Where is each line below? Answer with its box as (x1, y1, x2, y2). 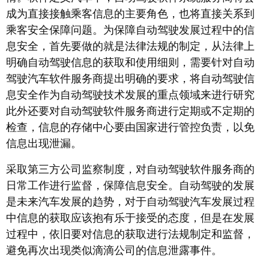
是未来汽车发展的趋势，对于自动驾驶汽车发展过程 (6, 196, 255, 208)
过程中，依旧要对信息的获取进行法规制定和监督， (6, 228, 255, 241)
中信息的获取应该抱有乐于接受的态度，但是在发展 (6, 212, 255, 225)
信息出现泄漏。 (6, 138, 82, 150)
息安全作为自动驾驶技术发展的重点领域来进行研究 (6, 89, 255, 101)
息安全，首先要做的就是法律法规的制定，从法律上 (6, 40, 255, 53)
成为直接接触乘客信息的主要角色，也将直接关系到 (6, 8, 255, 20)
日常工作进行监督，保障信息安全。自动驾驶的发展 (6, 180, 255, 192)
